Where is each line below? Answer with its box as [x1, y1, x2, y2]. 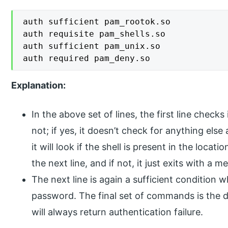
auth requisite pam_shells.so [23, 28, 166, 39]
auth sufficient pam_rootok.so [23, 16, 171, 26]
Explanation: [11, 79, 66, 91]
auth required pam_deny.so [23, 53, 151, 63]
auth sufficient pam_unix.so [23, 41, 161, 51]
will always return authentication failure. [32, 206, 204, 217]
